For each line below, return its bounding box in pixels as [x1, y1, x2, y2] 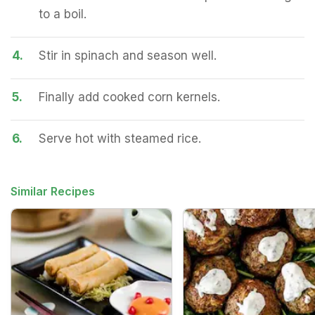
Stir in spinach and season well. [39, 49, 217, 63]
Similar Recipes [11, 184, 95, 198]
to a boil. [39, 7, 86, 21]
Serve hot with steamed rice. [39, 131, 201, 146]
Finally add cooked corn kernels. [39, 90, 220, 104]
